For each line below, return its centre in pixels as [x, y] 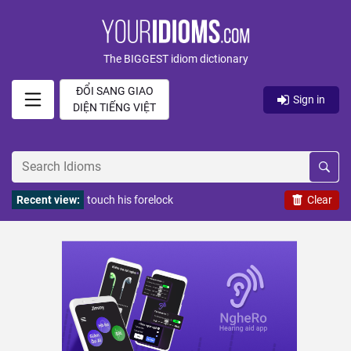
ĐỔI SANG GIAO [114, 91]
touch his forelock [130, 200]
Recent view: [48, 200]
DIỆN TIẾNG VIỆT [114, 107]
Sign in [309, 99]
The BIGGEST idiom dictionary [175, 59]
